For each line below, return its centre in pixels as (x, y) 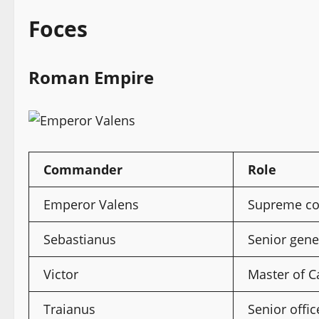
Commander (83, 169)
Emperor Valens (91, 204)
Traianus (69, 309)
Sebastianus (80, 239)
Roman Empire (91, 77)
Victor (61, 274)
